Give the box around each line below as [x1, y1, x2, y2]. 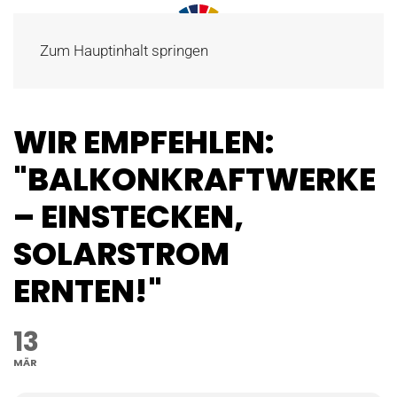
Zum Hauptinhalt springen [40, 42, 208, 59]
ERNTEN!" [13, 269, 162, 313]
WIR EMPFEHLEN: [13, 121, 274, 164]
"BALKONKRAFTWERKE [13, 158, 376, 201]
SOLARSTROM [13, 232, 230, 276]
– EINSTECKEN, [13, 195, 244, 238]
